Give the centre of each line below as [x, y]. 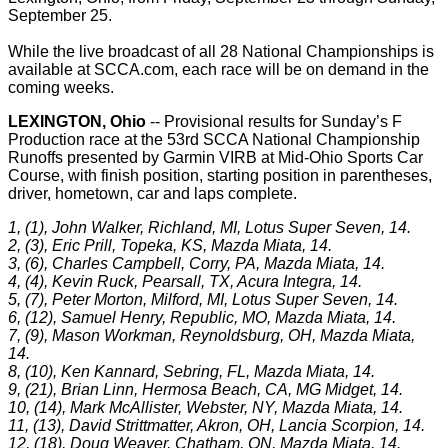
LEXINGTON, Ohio [77, 121]
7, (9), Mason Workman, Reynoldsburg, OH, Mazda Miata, [211, 335]
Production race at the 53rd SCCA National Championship [214, 139]
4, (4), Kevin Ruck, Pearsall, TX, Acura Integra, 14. [185, 281]
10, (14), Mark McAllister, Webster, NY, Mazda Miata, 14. [205, 407]
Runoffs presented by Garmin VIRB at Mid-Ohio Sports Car [215, 157]
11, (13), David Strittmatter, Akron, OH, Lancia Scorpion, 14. [216, 425]
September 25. [60, 15]
